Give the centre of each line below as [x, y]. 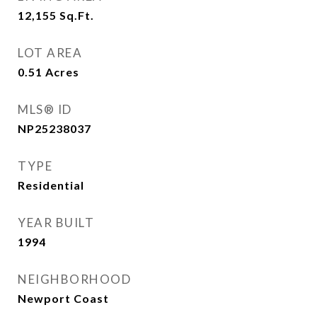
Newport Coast [63, 298]
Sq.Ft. [77, 15]
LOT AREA [50, 53]
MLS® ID [45, 109]
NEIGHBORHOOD [74, 279]
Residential [51, 185]
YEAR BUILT [56, 223]
